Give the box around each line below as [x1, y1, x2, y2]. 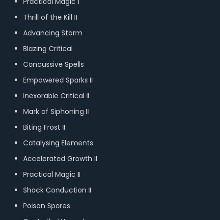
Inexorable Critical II [23, 91, 91, 101]
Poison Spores [23, 201, 72, 211]
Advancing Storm [23, 28, 84, 38]
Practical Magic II [23, 169, 82, 179]
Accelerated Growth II [23, 154, 97, 164]
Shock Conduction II [23, 185, 91, 195]
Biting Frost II [23, 122, 67, 132]
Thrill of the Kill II [23, 12, 79, 22]
